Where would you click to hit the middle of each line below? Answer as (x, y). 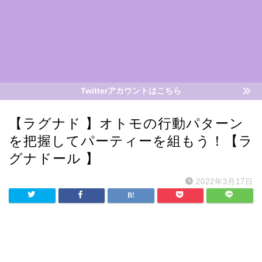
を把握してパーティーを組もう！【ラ (131, 141)
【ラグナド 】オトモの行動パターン (126, 123)
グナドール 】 (54, 158)
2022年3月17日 (225, 182)
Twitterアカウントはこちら (131, 91)
